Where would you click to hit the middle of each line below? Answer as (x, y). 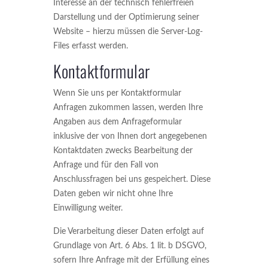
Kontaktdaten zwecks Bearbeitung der (123, 151)
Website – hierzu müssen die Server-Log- (128, 32)
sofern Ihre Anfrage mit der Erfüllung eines (131, 260)
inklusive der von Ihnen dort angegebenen (130, 136)
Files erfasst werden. (91, 46)
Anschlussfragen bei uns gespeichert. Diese (132, 179)
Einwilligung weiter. (88, 208)
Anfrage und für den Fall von (106, 165)
